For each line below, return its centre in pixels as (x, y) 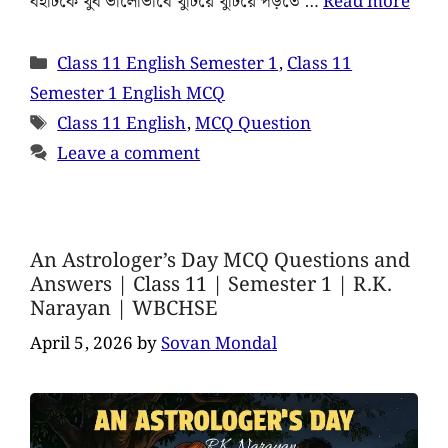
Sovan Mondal (219, 344)
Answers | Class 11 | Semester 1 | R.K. (211, 284)
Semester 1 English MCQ (127, 93)
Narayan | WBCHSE (123, 308)
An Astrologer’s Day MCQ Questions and (220, 260)
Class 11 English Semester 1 (168, 63)
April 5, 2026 (81, 344)
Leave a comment (129, 153)
